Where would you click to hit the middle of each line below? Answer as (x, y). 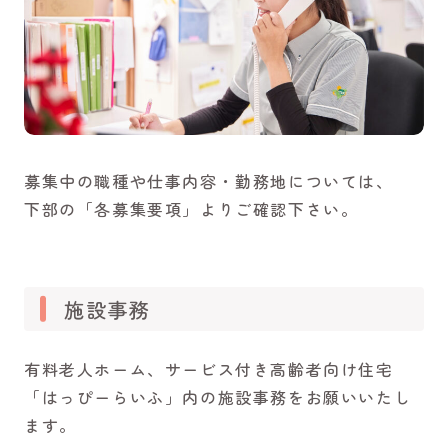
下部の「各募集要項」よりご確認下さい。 (191, 209)
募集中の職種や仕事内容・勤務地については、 (209, 181)
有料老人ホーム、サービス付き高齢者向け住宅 (209, 369)
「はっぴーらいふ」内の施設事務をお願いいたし (218, 397)
